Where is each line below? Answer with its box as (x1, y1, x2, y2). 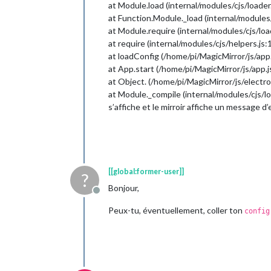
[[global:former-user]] (108, 167, 184, 176)
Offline (96, 191, 125, 202)
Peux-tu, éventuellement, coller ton (108, 205, 244, 215)
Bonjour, (108, 183, 139, 193)
